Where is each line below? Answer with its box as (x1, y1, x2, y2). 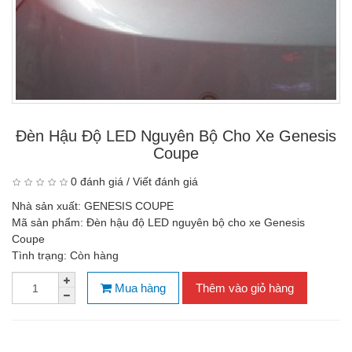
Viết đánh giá (133, 175, 198, 188)
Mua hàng (112, 281, 166, 295)
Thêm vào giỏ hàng (196, 281, 294, 295)
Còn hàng (70, 249, 119, 262)
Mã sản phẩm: (12, 216, 86, 229)
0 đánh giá (71, 175, 123, 188)
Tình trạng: (12, 249, 70, 262)
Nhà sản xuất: (12, 200, 84, 212)
